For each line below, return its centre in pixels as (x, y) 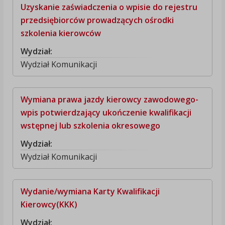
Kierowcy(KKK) (49, 204)
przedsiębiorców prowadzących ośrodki (97, 20)
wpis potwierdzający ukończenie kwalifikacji (106, 112)
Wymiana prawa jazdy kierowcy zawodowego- (109, 99)
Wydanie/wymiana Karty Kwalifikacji (90, 191)
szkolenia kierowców (61, 33)
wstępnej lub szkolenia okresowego (90, 125)
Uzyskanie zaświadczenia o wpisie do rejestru (109, 7)
